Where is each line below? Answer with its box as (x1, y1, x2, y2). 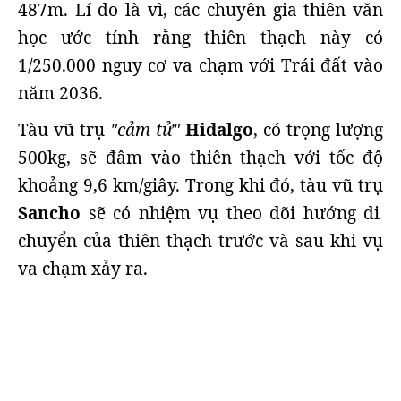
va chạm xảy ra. (18, 256, 148, 280)
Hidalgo (185, 117, 253, 141)
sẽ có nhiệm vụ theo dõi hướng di (81, 200, 380, 225)
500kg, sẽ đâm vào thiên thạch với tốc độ (18, 145, 383, 169)
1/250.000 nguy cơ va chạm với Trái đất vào (18, 53, 383, 77)
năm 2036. (18, 81, 103, 105)
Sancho (18, 200, 81, 225)
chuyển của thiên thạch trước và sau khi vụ (18, 228, 383, 252)
